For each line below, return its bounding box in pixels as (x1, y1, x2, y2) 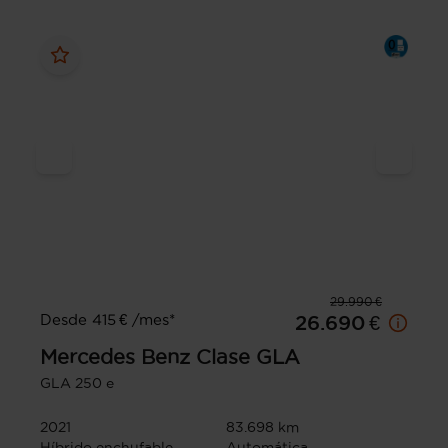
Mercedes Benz (40, 346, 190, 369)
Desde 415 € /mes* (40, 311, 175, 329)
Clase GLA (196, 346, 300, 369)
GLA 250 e (40, 375, 114, 392)
